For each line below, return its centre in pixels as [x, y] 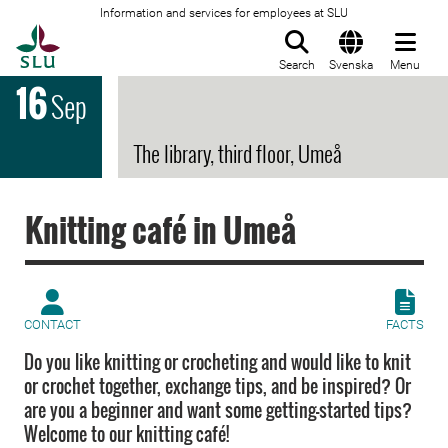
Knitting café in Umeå [160, 229]
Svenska [351, 65]
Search [297, 65]
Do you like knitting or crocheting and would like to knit [217, 362]
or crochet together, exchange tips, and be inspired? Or [217, 386]
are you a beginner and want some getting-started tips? [218, 410]
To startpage [110, 35]
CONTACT [52, 324]
